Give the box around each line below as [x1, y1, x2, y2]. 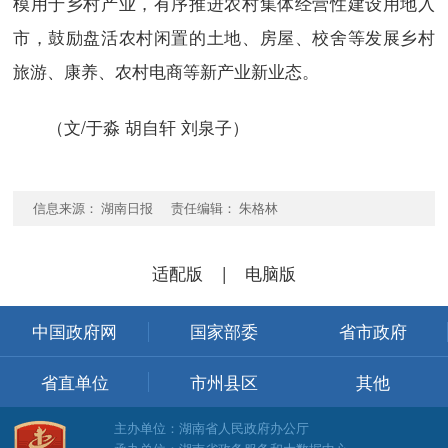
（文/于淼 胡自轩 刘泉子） [12, 114, 249, 140]
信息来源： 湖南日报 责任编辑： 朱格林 [32, 200, 278, 216]
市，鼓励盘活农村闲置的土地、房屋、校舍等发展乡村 [12, 24, 436, 50]
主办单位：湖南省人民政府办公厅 [114, 418, 309, 438]
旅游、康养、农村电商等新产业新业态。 [12, 58, 319, 84]
